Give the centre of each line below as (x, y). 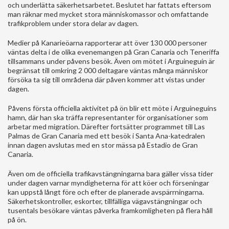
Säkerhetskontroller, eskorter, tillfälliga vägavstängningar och (105, 201)
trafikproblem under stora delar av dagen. (73, 23)
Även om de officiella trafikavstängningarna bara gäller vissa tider (110, 173)
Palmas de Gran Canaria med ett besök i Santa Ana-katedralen (106, 135)
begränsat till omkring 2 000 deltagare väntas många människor (108, 70)
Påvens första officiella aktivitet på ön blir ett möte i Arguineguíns (112, 108)
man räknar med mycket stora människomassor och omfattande (108, 14)
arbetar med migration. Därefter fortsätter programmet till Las (106, 126)
